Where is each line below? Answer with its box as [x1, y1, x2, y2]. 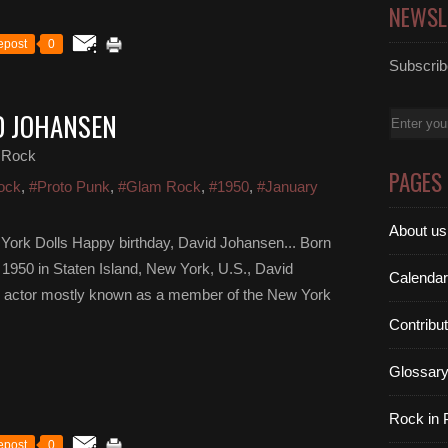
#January [257, 178, 318, 195]
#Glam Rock [118, 178, 201, 195]
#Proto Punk [29, 178, 110, 195]
